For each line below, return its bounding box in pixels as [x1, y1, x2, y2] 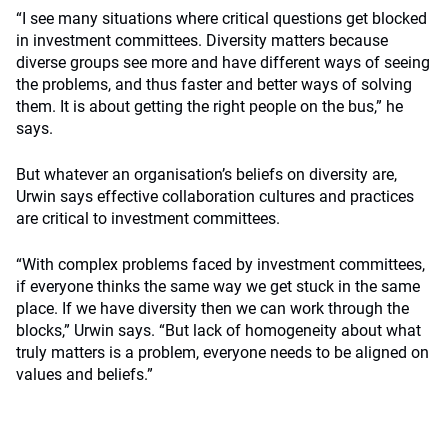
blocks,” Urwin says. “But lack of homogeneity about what [16, 321, 421, 340]
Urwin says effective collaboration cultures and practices [16, 187, 414, 206]
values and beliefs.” [16, 365, 153, 384]
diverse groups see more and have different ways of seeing [16, 53, 430, 72]
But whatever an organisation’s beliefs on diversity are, [16, 165, 397, 184]
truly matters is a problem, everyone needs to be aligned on [16, 343, 429, 362]
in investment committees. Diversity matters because [16, 31, 388, 50]
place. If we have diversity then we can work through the [16, 299, 409, 318]
